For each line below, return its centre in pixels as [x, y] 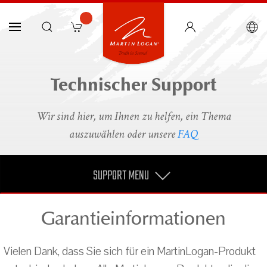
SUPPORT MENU [122, 176]
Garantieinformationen [133, 218]
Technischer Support [133, 85]
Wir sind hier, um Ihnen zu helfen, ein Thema [133, 116]
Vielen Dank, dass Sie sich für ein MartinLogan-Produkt [130, 252]
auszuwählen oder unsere [123, 134]
